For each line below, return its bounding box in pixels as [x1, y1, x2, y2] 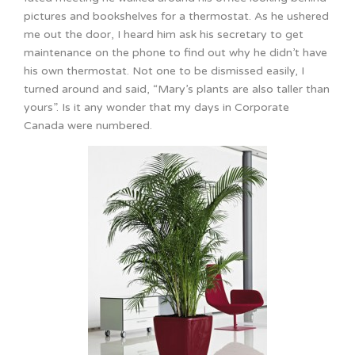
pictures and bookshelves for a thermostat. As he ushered [24, 10, 329, 24]
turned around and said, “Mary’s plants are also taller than [24, 82, 330, 97]
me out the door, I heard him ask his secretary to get [24, 28, 303, 42]
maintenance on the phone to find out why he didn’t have [24, 46, 327, 60]
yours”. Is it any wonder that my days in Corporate [24, 101, 289, 115]
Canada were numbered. [24, 119, 152, 133]
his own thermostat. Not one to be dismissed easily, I [24, 64, 304, 78]
